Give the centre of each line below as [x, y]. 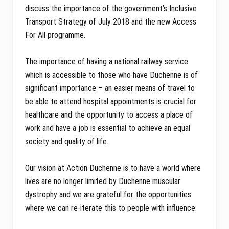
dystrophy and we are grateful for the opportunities [108, 195]
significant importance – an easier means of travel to [110, 88]
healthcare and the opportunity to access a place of [109, 115]
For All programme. [55, 35]
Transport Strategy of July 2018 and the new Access [111, 22]
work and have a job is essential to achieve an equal [108, 128]
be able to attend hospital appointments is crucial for [111, 102]
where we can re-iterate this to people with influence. [111, 208]
